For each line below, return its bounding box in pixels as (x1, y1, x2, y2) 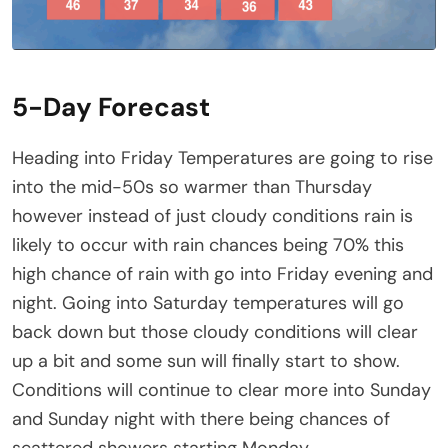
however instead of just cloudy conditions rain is (12, 204, 413, 229)
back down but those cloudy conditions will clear (12, 320, 418, 345)
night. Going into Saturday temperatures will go (12, 291, 404, 316)
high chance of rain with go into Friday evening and (12, 262, 433, 287)
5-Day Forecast (12, 90, 210, 125)
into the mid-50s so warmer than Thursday (12, 175, 372, 200)
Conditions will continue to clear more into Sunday (12, 378, 431, 403)
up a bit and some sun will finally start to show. (12, 349, 400, 374)
